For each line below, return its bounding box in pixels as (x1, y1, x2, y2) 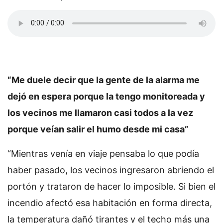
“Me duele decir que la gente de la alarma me (7, 74, 200, 85)
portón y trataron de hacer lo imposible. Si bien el (7, 181, 216, 192)
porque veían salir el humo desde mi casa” (7, 123, 189, 134)
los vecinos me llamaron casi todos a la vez (7, 107, 193, 118)
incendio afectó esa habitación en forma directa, (7, 197, 212, 208)
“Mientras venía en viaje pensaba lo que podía (7, 148, 199, 159)
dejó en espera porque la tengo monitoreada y (7, 91, 205, 102)
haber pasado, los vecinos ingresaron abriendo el (7, 164, 214, 175)
